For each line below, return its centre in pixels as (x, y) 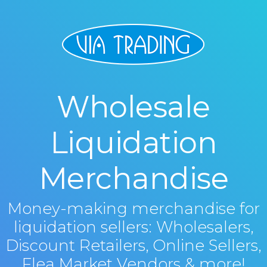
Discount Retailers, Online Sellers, (133, 246)
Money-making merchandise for (133, 209)
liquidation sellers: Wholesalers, (133, 227)
